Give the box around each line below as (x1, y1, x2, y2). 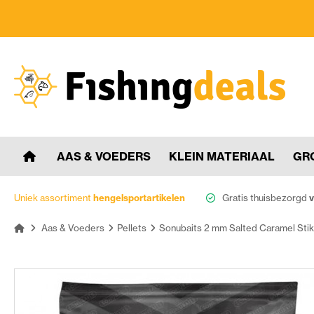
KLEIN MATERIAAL (169, 149, 275, 163)
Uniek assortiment (14, 191, 93, 203)
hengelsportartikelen (93, 191, 185, 203)
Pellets (117, 221, 146, 233)
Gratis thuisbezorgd (222, 191, 309, 203)
